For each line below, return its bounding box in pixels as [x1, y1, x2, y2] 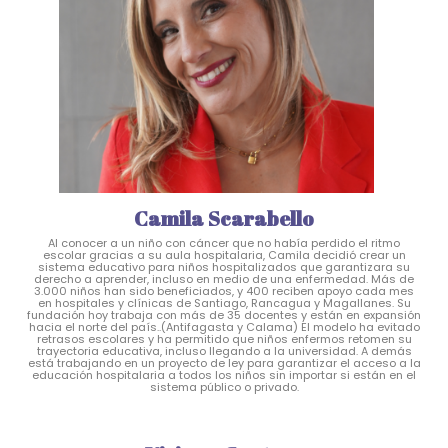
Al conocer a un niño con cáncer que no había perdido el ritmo [48, 234, 400, 251]
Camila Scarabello [134, 204, 314, 232]
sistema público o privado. [149, 378, 299, 395]
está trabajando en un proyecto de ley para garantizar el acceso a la [27, 354, 421, 371]
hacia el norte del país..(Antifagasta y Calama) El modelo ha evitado [28, 318, 420, 335]
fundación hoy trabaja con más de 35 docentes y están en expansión [27, 306, 421, 323]
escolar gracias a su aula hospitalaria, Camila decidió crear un [42, 246, 406, 263]
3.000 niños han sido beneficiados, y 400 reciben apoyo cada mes [34, 282, 414, 299]
